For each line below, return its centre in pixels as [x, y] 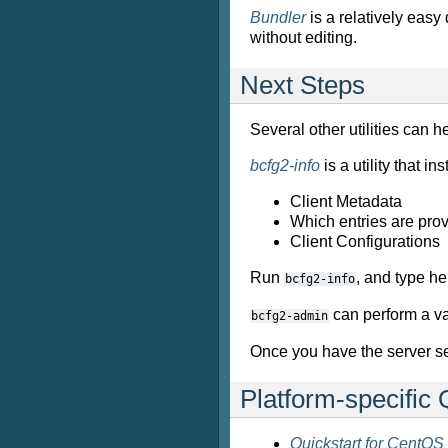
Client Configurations [365, 241]
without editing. [303, 37]
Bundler [278, 17]
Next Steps [302, 85]
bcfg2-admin [289, 316]
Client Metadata [346, 201]
